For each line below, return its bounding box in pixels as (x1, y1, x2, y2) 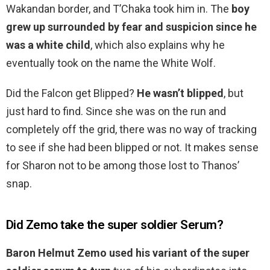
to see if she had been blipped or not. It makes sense (6, 141, 259, 154)
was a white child (6, 39, 90, 52)
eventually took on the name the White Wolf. (6, 57, 216, 70)
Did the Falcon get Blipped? (6, 87, 137, 100)
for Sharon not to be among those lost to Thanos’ (6, 159, 239, 172)
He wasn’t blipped (137, 87, 224, 100)
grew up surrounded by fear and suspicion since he (6, 20, 257, 34)
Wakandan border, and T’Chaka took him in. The (6, 2, 231, 16)
